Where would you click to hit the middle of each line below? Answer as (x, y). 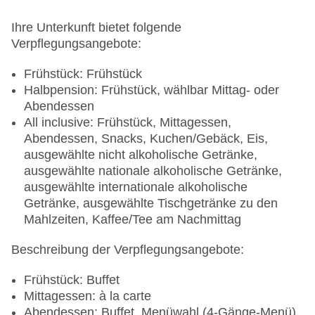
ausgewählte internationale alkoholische (136, 187)
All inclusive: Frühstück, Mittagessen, (128, 123)
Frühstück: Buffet (72, 280)
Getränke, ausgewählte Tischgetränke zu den (151, 204)
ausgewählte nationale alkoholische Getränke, (153, 171)
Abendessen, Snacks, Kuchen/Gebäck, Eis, (146, 139)
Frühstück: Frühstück (83, 74)
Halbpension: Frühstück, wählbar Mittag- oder (152, 90)
